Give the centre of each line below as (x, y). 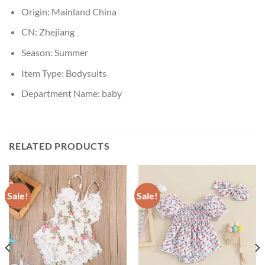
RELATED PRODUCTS (59, 146)
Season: (38, 52)
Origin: (36, 11)
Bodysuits (86, 73)
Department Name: (61, 93)
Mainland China (84, 11)
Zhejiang (56, 32)
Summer (71, 52)
